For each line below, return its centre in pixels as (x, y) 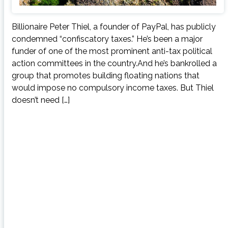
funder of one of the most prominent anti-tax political (112, 51)
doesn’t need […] (40, 100)
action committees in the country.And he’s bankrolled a (114, 63)
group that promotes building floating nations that (105, 75)
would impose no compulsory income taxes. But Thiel (112, 88)
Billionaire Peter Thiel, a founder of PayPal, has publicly (113, 26)
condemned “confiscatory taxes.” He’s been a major (107, 39)
